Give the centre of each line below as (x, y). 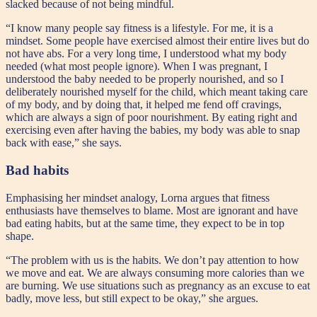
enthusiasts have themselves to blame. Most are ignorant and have (152, 210)
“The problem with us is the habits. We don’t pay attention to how (152, 260)
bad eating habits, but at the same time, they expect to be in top (145, 223)
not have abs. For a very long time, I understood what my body (146, 54)
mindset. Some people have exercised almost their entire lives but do (157, 41)
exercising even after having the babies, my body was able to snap (153, 130)
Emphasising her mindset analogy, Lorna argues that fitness (138, 197)
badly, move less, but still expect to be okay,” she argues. (132, 298)
